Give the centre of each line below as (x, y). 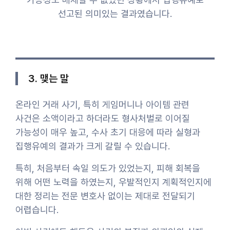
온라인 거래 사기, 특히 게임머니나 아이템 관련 (102, 104)
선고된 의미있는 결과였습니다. (115, 13)
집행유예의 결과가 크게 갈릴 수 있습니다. (93, 146)
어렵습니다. (37, 209)
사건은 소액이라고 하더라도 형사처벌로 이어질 (103, 118)
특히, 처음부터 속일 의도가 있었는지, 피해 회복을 (108, 168)
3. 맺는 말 (49, 78)
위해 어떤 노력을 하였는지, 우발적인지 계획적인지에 (113, 182)
